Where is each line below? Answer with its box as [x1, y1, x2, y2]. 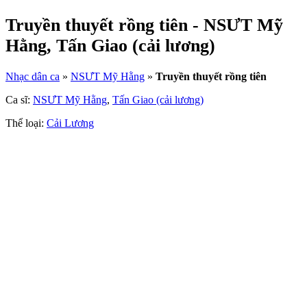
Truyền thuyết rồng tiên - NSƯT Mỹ [5, 15, 283, 36]
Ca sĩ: [5, 94, 33, 106]
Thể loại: [5, 117, 47, 130]
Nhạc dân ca [5, 71, 60, 83]
